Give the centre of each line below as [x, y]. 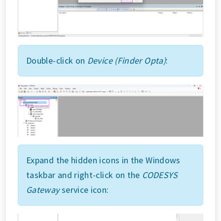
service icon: [84, 190]
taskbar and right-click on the [84, 175]
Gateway [43, 190]
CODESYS [160, 175]
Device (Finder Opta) [126, 61]
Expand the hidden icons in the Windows [103, 160]
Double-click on [57, 61]
